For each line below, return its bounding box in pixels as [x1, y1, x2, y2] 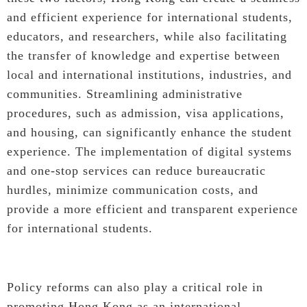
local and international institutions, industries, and [7, 67, 292, 82]
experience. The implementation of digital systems [7, 144, 292, 158]
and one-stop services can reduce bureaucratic [7, 163, 266, 177]
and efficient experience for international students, [7, 10, 293, 24]
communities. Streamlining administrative [7, 86, 243, 101]
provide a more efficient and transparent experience [7, 201, 298, 216]
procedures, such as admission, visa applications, [7, 106, 284, 120]
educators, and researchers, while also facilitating [7, 29, 287, 43]
